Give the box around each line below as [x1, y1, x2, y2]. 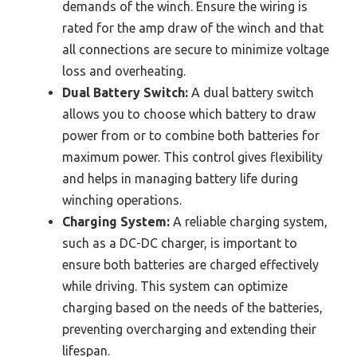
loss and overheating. [62, 63, 186, 78]
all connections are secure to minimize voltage [62, 41, 329, 57]
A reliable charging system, [170, 214, 328, 229]
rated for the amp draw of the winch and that [62, 20, 324, 35]
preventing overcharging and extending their [62, 321, 316, 336]
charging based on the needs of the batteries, [62, 300, 323, 315]
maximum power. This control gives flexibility [62, 149, 323, 164]
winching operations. [62, 192, 182, 207]
